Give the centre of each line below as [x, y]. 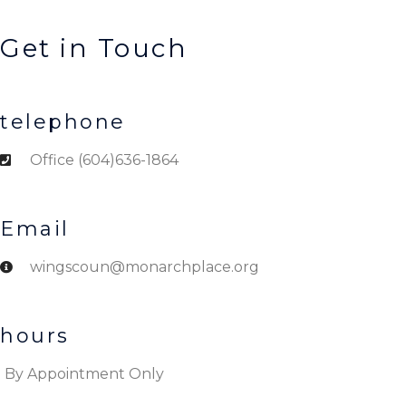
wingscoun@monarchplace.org [144, 267]
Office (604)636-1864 [104, 160]
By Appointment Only [84, 374]
